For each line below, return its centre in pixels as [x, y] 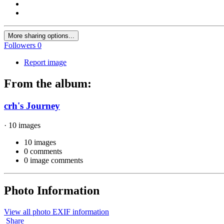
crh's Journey [32, 106]
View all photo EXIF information [56, 211]
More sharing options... [41, 36]
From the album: [48, 84]
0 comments [43, 151]
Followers [20, 45]
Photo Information [52, 190]
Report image [45, 62]
